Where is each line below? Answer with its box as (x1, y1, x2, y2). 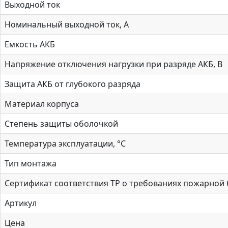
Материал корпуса (5, 98, 79, 110)
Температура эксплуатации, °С (5, 138, 126, 150)
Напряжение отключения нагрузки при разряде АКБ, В (5, 59, 222, 70)
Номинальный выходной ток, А (5, 19, 129, 31)
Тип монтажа (5, 158, 56, 169)
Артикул (5, 197, 37, 209)
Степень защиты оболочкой (5, 118, 118, 130)
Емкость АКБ (5, 39, 55, 50)
